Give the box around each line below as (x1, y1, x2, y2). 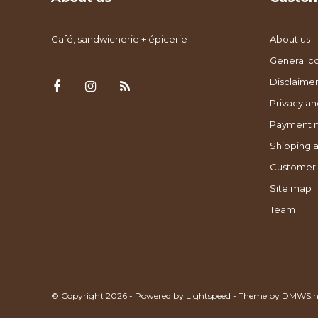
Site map (269, 182, 312, 194)
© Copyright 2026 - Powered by (51, 290, 186, 301)
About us (269, 33, 310, 45)
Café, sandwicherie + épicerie (51, 33, 187, 45)
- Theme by (231, 290, 282, 301)
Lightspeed (186, 290, 231, 301)
